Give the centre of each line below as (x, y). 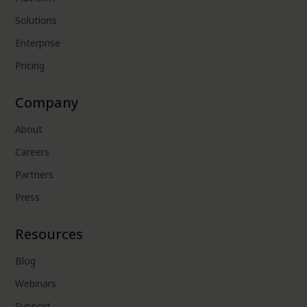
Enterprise (38, 43)
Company (47, 103)
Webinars (36, 284)
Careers (33, 152)
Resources (49, 234)
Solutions (36, 21)
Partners (35, 175)
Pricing (30, 66)
